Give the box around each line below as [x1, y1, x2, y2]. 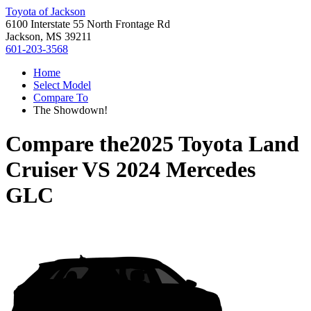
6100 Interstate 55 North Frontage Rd [6, 18, 170, 30]
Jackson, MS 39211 [6, 31, 92, 42]
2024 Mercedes [116, 157, 255, 183]
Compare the [6, 131, 129, 157]
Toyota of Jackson [6, 6, 85, 17]
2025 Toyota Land [129, 131, 299, 157]
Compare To [33, 92, 88, 103]
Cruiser [6, 157, 77, 183]
